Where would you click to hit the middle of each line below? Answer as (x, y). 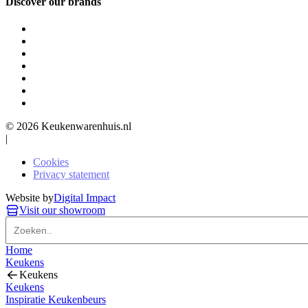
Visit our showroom (62, 210)
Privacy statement (71, 174)
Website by (30, 198)
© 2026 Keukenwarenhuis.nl (68, 126)
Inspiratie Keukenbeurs (56, 299)
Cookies (51, 162)
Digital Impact (85, 198)
